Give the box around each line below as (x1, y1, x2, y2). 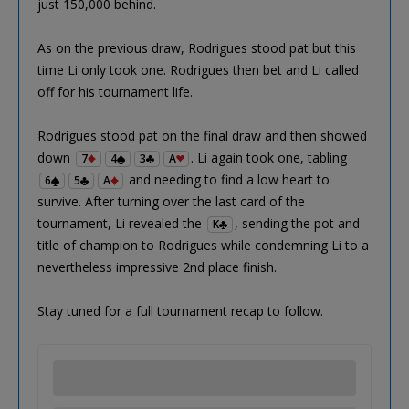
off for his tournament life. (37, 82, 193, 100)
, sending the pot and (235, 214, 360, 232)
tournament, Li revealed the (37, 214, 205, 232)
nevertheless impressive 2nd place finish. (37, 257, 277, 276)
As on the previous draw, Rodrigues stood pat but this (37, 38, 356, 57)
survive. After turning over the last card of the (37, 192, 305, 210)
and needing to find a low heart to (125, 170, 330, 188)
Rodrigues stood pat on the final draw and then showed (37, 126, 367, 144)
